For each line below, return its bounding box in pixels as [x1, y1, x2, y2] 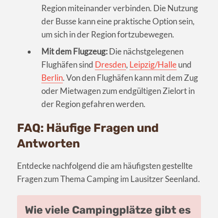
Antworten [17, 136, 80, 150]
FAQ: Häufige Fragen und [17, 121, 159, 135]
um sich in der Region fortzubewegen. [41, 29, 174, 39]
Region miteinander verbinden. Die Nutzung [41, 2, 198, 13]
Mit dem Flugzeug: [41, 46, 108, 56]
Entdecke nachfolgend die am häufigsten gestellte [17, 160, 193, 171]
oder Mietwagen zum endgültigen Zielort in [41, 85, 195, 96]
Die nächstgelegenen [108, 46, 183, 56]
